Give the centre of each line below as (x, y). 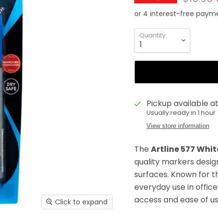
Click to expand (82, 202)
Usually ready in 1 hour (181, 113)
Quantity (152, 36)
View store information (178, 126)
